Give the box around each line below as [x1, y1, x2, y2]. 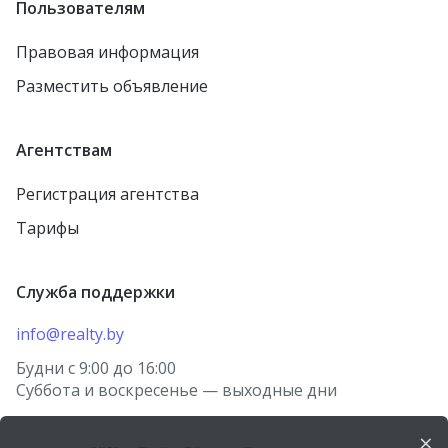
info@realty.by [16, 323, 124, 346]
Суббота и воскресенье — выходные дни [16, 379, 337, 402]
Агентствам [16, 139, 112, 162]
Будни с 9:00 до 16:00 [16, 357, 176, 380]
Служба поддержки [16, 281, 175, 304]
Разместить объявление [16, 75, 208, 98]
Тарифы [16, 217, 79, 240]
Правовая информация [16, 41, 199, 64]
